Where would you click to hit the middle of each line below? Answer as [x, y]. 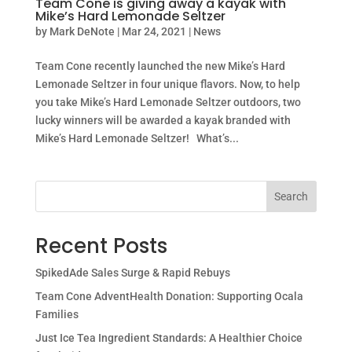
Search [291, 197]
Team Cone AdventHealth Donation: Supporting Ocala [169, 297]
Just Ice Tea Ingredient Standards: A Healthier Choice [169, 338]
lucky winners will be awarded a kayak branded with [163, 121]
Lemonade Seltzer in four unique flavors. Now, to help [167, 84]
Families [57, 315]
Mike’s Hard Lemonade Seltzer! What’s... [137, 139]
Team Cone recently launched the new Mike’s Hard [160, 66]
